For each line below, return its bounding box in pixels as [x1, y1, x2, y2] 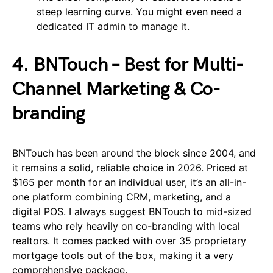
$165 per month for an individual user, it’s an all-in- [12, 175, 246, 188]
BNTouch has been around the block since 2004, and [12, 146, 256, 159]
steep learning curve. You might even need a [37, 5, 242, 18]
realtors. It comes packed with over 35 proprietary [12, 234, 246, 247]
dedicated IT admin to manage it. [37, 19, 190, 32]
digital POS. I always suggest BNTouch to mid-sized [12, 205, 252, 218]
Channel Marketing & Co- [12, 77, 221, 101]
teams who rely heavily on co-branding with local [12, 219, 240, 232]
